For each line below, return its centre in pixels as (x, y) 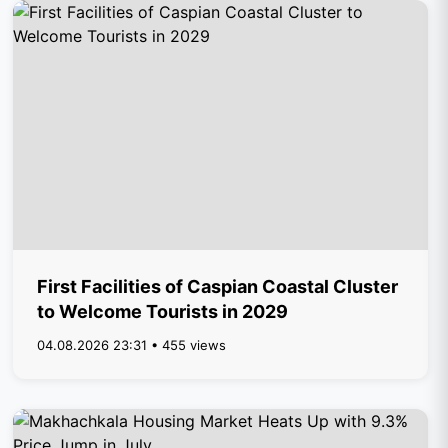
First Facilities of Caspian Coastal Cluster (218, 286)
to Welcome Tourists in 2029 (163, 311)
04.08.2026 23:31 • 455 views (132, 345)
